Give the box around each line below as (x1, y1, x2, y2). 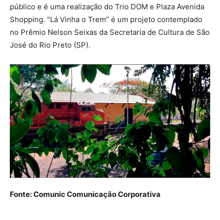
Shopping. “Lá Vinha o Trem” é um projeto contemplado (10, 15, 202, 25)
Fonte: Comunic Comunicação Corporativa (10, 189, 161, 199)
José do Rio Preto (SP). (10, 40, 90, 50)
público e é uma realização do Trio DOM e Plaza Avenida (10, 2, 204, 12)
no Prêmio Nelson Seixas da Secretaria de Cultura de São (10, 27, 210, 37)
